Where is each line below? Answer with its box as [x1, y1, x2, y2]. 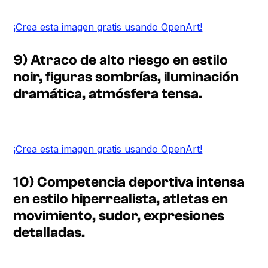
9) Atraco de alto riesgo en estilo [13, 51, 229, 68]
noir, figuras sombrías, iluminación [13, 68, 239, 85]
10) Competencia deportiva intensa [13, 173, 245, 190]
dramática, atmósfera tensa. [13, 85, 203, 102]
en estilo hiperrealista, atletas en [13, 190, 229, 207]
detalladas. [13, 224, 86, 240]
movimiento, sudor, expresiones [13, 207, 225, 224]
